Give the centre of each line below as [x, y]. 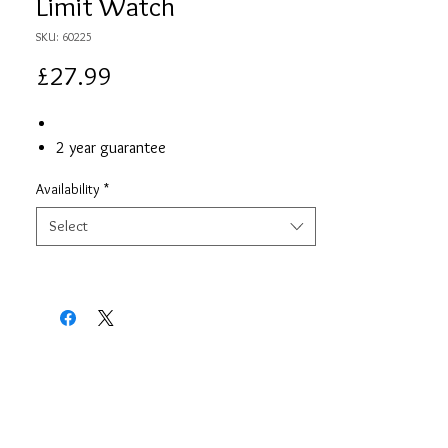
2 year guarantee [111, 147]
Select [68, 226]
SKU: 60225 [64, 36]
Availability [68, 189]
